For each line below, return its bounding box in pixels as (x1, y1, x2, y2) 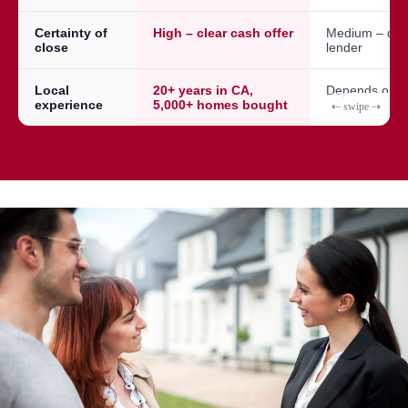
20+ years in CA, (153, 82, 253, 97)
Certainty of (35, 25, 107, 40)
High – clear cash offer (153, 25, 293, 40)
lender (326, 39, 362, 55)
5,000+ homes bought (153, 97, 288, 112)
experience (35, 97, 103, 112)
